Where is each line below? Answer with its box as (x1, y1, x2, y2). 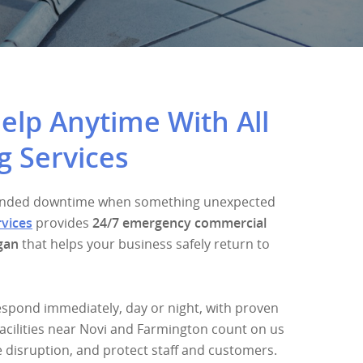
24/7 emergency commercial (92, 214, 267, 232)
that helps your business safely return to (19, 235, 271, 253)
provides (36, 214, 93, 232)
